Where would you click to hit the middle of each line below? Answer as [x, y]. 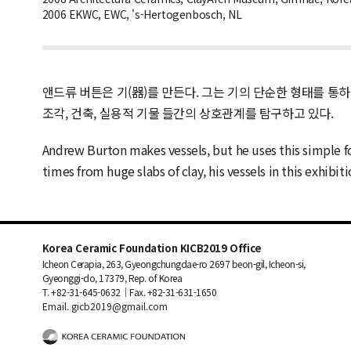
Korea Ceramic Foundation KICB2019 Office [152, 248]
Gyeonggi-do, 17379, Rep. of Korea [112, 277]
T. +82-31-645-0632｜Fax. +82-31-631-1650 [129, 291]
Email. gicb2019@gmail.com [105, 306]
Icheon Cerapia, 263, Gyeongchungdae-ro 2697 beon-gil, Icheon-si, [174, 263]
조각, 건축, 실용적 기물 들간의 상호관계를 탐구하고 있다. [188, 112]
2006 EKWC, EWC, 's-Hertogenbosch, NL [142, 14]
